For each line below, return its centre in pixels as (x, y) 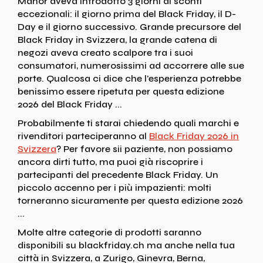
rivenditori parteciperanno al (83, 136)
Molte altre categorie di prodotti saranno (109, 232)
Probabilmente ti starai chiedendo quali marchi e (128, 123)
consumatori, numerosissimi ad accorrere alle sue (131, 65)
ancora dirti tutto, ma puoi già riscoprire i (110, 161)
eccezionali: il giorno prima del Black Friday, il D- (127, 14)
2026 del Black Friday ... (70, 104)
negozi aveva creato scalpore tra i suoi (105, 52)
